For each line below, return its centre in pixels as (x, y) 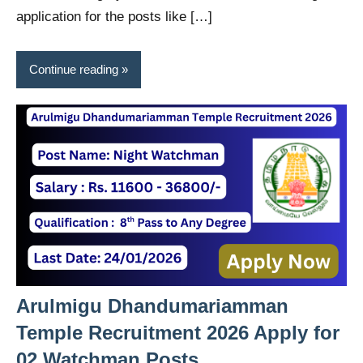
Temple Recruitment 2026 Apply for (178, 332)
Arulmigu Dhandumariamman (152, 305)
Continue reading (74, 69)
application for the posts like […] (114, 17)
